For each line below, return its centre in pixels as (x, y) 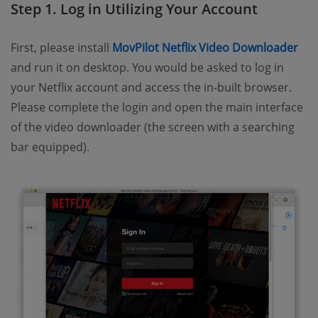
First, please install (61, 48)
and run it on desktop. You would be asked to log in (147, 68)
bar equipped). (50, 147)
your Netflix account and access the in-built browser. (151, 88)
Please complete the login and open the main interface (157, 108)
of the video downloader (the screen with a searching (153, 127)
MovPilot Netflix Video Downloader (205, 48)
